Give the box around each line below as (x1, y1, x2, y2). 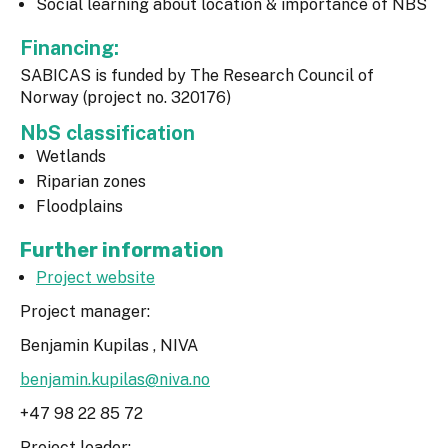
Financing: (20, 36, 124, 61)
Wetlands (36, 147, 106, 167)
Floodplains (36, 197, 123, 217)
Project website (36, 268, 155, 288)
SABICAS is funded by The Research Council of (20, 66, 374, 86)
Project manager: (20, 302, 150, 322)
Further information (20, 238, 224, 263)
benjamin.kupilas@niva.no (20, 370, 210, 390)
